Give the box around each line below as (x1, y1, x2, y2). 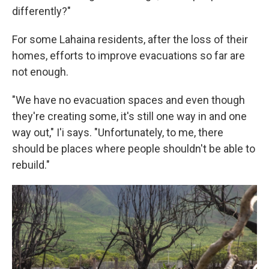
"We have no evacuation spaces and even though (12, 94, 245, 106)
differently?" (12, 5, 71, 17)
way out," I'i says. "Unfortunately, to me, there (12, 126, 223, 139)
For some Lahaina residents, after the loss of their (12, 33, 248, 46)
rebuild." (12, 159, 50, 171)
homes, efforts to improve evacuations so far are (12, 49, 245, 62)
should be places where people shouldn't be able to (12, 142, 255, 155)
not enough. (12, 65, 68, 78)
